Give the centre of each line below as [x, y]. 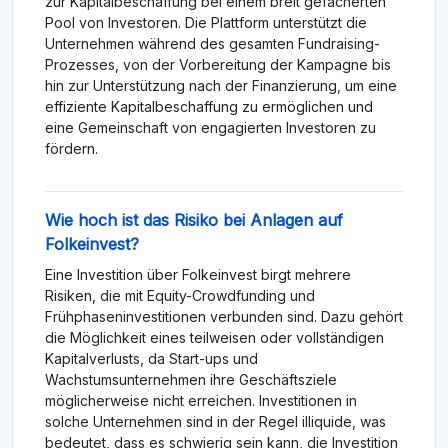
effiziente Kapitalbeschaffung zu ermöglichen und [209, 107]
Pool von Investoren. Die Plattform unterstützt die [206, 23]
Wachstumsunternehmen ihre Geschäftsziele [191, 380]
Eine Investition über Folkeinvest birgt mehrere [198, 275]
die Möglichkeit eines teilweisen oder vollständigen [214, 338]
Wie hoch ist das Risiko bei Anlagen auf [194, 220]
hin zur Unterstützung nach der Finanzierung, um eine [221, 86]
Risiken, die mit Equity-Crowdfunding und [180, 296]
